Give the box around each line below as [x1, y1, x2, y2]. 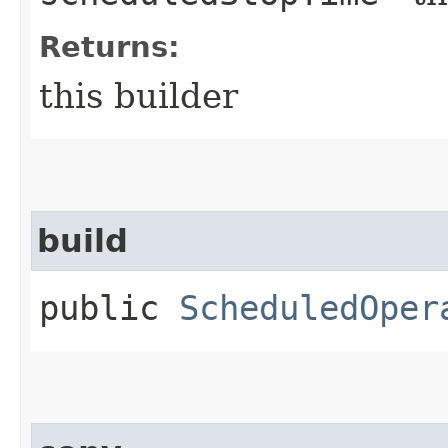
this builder [39, 75, 238, 116]
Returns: [39, 29, 180, 64]
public [39, 287, 179, 328]
